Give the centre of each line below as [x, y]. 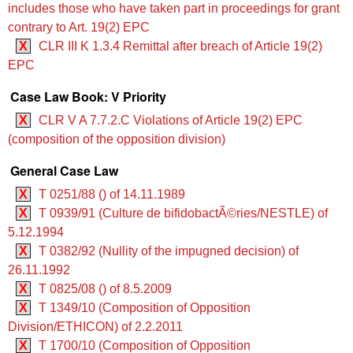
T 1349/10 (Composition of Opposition [145, 308]
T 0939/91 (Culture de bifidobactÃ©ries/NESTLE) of [183, 214]
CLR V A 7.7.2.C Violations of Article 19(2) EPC [171, 120]
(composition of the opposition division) [117, 139]
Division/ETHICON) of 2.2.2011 [95, 327]
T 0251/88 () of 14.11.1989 [112, 195]
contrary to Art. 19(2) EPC [79, 27]
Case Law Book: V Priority [88, 96]
